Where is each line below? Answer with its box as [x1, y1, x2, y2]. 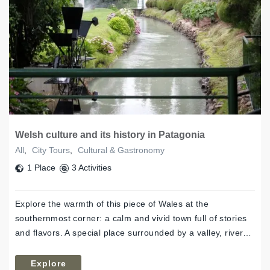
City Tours [32, 145, 70, 155]
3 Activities [71, 163, 111, 173]
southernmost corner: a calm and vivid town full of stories [15, 213, 247, 224]
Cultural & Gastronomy [78, 145, 165, 155]
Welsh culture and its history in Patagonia [15, 130, 205, 140]
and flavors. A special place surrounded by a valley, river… [15, 228, 252, 238]
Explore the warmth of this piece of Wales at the [15, 199, 209, 209]
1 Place [27, 163, 55, 173]
